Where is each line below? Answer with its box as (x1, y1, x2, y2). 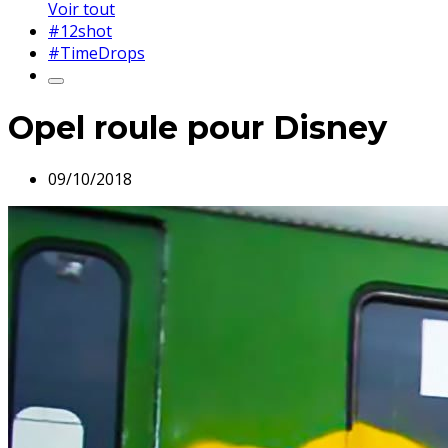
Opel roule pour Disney (8, 107, 387, 147)
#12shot (48, 20, 112, 43)
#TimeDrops (48, 42, 145, 65)
